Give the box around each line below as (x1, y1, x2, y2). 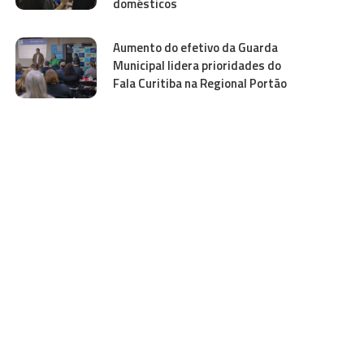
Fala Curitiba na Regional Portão (113, 73, 288, 93)
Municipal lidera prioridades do (113, 55, 282, 75)
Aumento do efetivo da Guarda (113, 37, 279, 57)
